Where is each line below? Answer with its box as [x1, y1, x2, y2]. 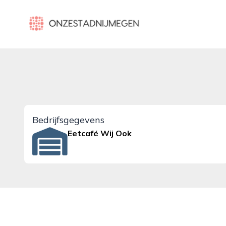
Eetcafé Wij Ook [68, 128, 132, 138]
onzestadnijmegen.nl [24, 13, 101, 23]
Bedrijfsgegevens [32, 114, 104, 126]
